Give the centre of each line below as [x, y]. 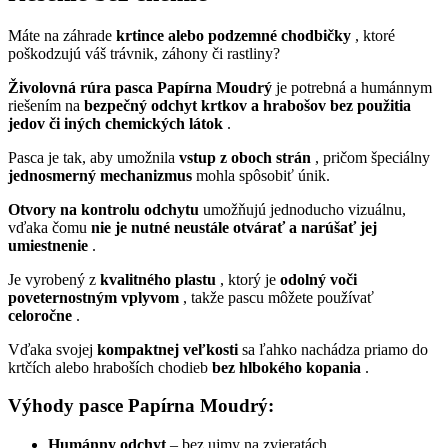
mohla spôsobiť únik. [261, 175]
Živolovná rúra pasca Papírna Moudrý [140, 87]
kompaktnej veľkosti [167, 349]
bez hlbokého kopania [286, 367]
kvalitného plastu [158, 279]
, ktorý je [248, 279]
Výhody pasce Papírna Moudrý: [141, 406]
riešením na [46, 105]
